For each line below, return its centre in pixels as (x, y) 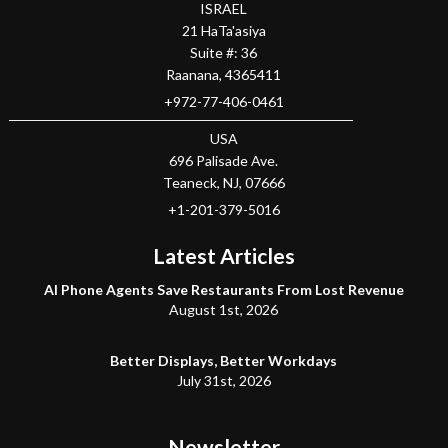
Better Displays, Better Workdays (224, 361)
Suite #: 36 (224, 53)
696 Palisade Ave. (224, 161)
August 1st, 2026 (224, 310)
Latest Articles (223, 256)
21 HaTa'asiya (223, 31)
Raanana (193, 75)
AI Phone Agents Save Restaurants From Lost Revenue (223, 290)
